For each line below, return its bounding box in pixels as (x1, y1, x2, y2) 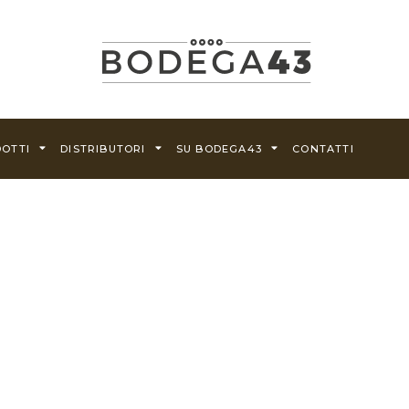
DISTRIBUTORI (60, 142, 146, 155)
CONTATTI (292, 142, 354, 155)
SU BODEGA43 (175, 142, 263, 155)
